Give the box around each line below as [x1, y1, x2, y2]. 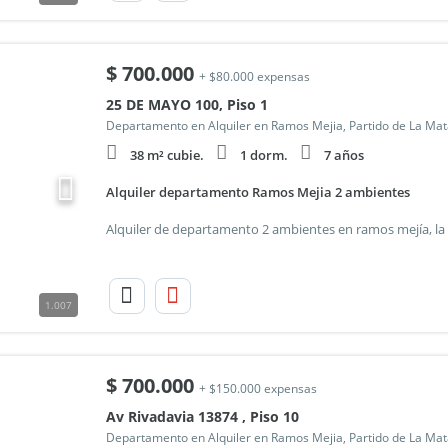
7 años [323, 146, 364, 164]
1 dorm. [239, 146, 288, 164]
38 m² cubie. [129, 146, 204, 164]
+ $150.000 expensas [198, 380, 317, 397]
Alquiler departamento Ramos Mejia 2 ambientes [105, 183, 410, 201]
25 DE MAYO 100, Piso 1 [105, 95, 268, 114]
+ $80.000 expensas [198, 68, 310, 85]
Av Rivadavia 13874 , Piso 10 [105, 407, 299, 426]
